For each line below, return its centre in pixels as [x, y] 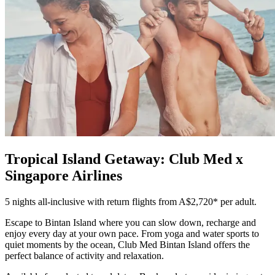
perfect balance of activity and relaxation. [84, 255]
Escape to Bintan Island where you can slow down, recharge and [130, 222]
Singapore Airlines [64, 175]
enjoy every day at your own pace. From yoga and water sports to [132, 233]
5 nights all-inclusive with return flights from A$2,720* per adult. [131, 201]
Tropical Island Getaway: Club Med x [124, 159]
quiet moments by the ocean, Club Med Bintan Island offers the [127, 244]
